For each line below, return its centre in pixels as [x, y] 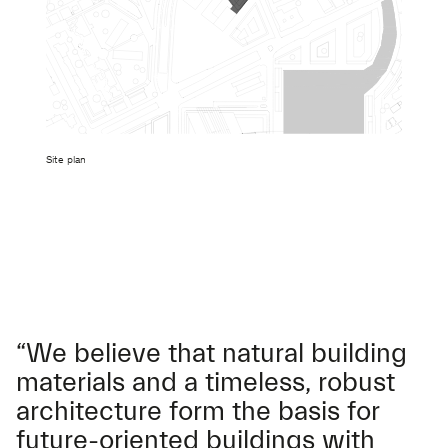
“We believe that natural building [211, 354]
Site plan [66, 161]
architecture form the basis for [197, 412]
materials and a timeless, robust [205, 383]
